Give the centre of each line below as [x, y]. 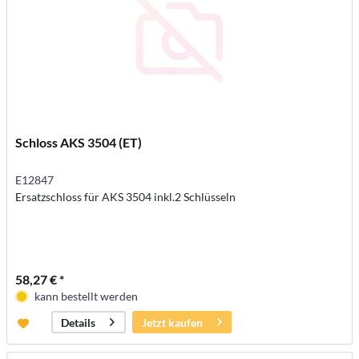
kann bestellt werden [87, 296]
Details [79, 322]
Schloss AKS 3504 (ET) [79, 142]
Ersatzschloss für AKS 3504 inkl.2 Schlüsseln [126, 196]
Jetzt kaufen [173, 322]
